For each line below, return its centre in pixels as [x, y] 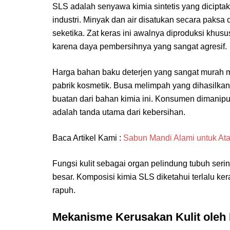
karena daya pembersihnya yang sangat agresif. [140, 46]
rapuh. [64, 190]
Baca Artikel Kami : [88, 138]
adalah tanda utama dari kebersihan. [119, 112]
